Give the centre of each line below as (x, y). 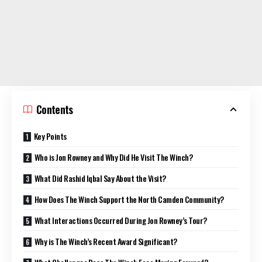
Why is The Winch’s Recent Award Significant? (106, 241)
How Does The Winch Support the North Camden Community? (129, 199)
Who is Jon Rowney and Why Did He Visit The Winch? (113, 157)
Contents (55, 109)
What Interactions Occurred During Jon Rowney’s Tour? (120, 220)
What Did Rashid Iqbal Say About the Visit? (100, 178)
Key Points (50, 136)
